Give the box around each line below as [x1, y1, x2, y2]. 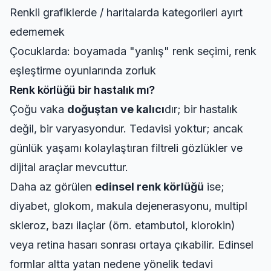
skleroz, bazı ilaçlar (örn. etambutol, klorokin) [10, 219, 235, 232]
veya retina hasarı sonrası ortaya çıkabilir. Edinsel [10, 238, 253, 251]
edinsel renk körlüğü [95, 180, 204, 193]
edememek [10, 25, 65, 38]
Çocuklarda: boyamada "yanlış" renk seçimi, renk [10, 45, 256, 57]
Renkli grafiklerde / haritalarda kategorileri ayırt [10, 6, 243, 19]
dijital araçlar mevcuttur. [10, 161, 128, 174]
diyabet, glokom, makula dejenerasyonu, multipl [10, 200, 247, 212]
